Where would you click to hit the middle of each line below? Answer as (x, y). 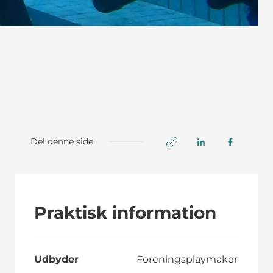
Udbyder (56, 259)
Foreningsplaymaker (187, 259)
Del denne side (62, 141)
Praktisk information (125, 212)
